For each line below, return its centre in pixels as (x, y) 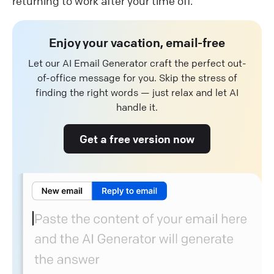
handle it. (137, 107)
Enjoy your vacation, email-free (137, 42)
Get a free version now (137, 139)
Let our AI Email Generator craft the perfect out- (137, 63)
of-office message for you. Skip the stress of (137, 77)
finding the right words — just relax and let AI (137, 92)
